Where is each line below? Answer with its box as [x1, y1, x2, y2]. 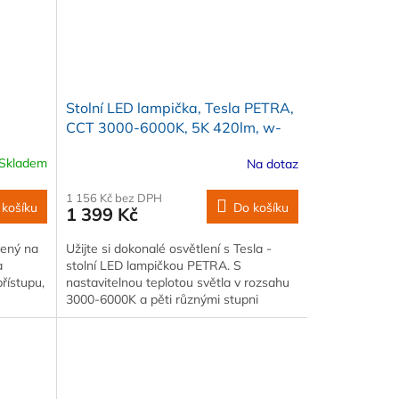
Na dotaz [246, 155, 298, 172]
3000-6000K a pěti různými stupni [65, 291, 258, 308]
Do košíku [232, 199, 289, 216]
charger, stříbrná [65, 138, 177, 157]
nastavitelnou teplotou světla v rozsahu [65, 274, 289, 291]
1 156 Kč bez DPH [65, 191, 162, 206]
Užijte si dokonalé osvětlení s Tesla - [65, 240, 272, 257]
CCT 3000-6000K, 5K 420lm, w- [65, 118, 281, 137]
